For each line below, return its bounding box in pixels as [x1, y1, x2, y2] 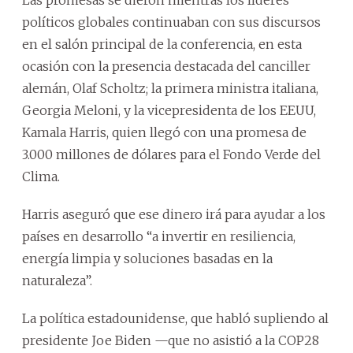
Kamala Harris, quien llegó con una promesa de [22, 124, 307, 140]
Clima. [22, 168, 60, 184]
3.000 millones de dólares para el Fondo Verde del [22, 146, 321, 162]
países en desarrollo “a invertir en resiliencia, [22, 228, 295, 244]
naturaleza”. [22, 272, 92, 288]
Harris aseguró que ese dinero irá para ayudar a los [22, 206, 325, 222]
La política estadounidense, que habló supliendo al [22, 310, 329, 326]
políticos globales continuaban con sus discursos [22, 13, 321, 30]
